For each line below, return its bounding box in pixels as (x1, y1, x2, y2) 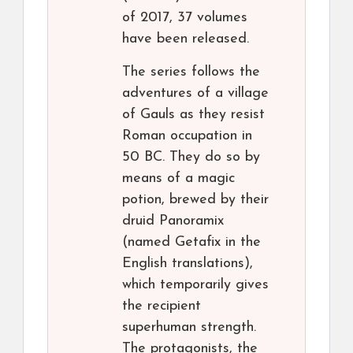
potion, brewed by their (122, 192, 269, 208)
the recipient (122, 299, 201, 314)
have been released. (122, 32, 249, 47)
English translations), (122, 256, 253, 272)
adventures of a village (122, 86, 269, 102)
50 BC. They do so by (122, 150, 260, 165)
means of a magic (122, 171, 235, 187)
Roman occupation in (122, 128, 252, 144)
